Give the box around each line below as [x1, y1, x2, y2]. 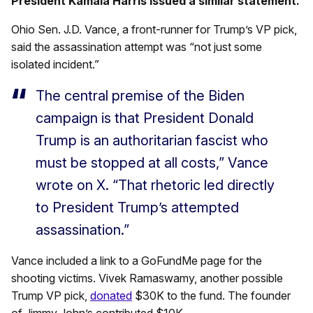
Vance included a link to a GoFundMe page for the [11, 254, 262, 268]
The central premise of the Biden [36, 87, 245, 105]
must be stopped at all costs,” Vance [36, 154, 268, 172]
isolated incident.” [11, 57, 99, 72]
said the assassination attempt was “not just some [11, 40, 262, 54]
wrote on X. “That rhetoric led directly [36, 177, 275, 194]
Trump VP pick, [11, 289, 90, 303]
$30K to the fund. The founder [132, 289, 291, 303]
